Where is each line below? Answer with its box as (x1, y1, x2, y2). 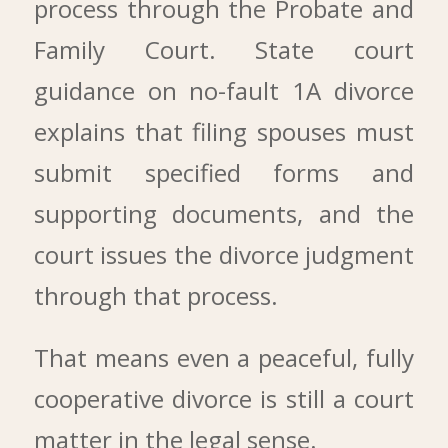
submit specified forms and (33, 156, 415, 190)
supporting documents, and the (33, 197, 415, 231)
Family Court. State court (33, 33, 415, 67)
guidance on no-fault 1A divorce (33, 74, 415, 108)
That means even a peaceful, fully (33, 340, 415, 374)
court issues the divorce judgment (33, 238, 415, 272)
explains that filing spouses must (33, 115, 415, 149)
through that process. (33, 279, 278, 313)
